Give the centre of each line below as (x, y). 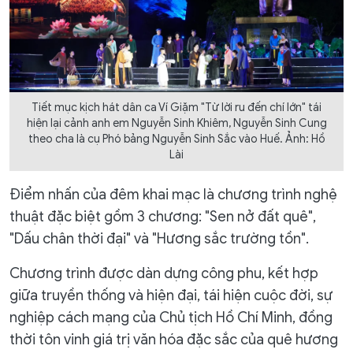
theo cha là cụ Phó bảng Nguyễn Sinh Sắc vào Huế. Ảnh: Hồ (176, 139)
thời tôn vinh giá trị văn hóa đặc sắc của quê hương (174, 340)
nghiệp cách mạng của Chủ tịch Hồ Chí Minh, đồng (171, 318)
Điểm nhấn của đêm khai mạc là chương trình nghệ (173, 195)
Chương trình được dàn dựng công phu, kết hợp (164, 274)
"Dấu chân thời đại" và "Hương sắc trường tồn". (159, 239)
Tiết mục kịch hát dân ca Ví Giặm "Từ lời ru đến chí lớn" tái (176, 108)
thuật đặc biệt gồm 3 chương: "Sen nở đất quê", (163, 217)
